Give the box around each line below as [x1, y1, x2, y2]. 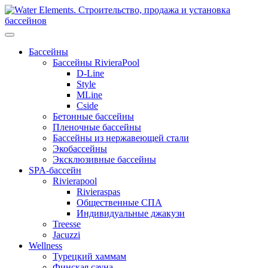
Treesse [53, 219, 81, 229]
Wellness [29, 240, 62, 251]
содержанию [4, 26, 56, 36]
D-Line [77, 68, 104, 78]
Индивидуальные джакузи [77, 208, 185, 218]
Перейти [4, 4, 39, 14]
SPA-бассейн [29, 165, 81, 175]
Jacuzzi [53, 230, 80, 240]
